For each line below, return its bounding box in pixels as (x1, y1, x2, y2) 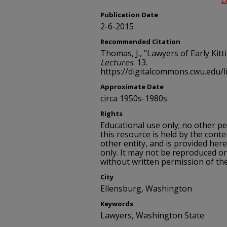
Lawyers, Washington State (100, 210, 204, 221)
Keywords (100, 199, 133, 208)
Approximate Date (100, 82, 164, 91)
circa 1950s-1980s (100, 93, 167, 104)
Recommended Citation (100, 37, 180, 46)
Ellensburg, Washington (100, 183, 192, 194)
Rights (100, 109, 123, 118)
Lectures (100, 57, 133, 68)
